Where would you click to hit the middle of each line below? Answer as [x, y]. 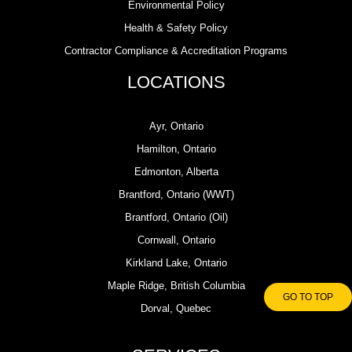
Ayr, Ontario [176, 126]
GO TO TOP [308, 297]
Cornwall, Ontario [176, 240]
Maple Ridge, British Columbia [176, 286]
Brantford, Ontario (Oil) [176, 218]
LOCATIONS [176, 82]
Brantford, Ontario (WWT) [176, 195]
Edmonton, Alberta [176, 172]
